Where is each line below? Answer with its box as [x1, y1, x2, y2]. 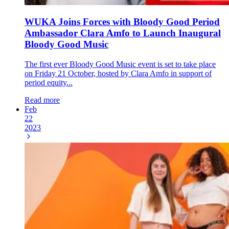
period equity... [25, 78, 73, 87]
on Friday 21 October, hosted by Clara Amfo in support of [25, 69, 212, 78]
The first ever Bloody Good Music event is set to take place [25, 60, 216, 69]
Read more [25, 96, 60, 105]
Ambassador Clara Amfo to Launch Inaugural [25, 28, 221, 39]
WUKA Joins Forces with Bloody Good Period [25, 16, 220, 28]
